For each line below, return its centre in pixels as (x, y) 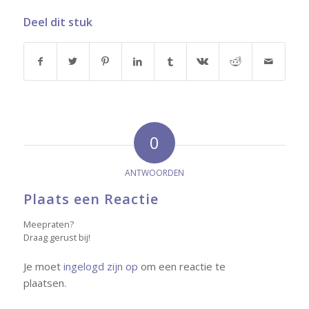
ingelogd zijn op (100, 266)
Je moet (43, 266)
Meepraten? (48, 224)
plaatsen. (44, 282)
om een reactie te (181, 266)
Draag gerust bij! (57, 237)
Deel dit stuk (58, 22)
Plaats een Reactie (91, 199)
